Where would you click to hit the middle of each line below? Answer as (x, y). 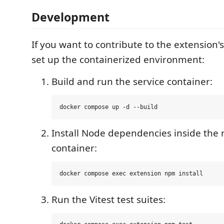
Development (70, 17)
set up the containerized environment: (118, 60)
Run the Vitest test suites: (108, 199)
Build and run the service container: (132, 82)
